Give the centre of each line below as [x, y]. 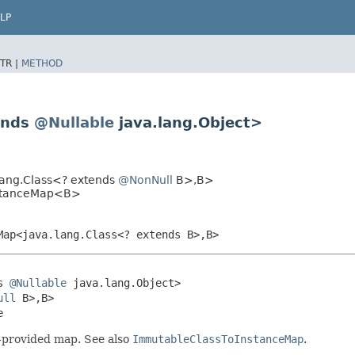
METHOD [42, 63]
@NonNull [145, 179]
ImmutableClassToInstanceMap [218, 339]
